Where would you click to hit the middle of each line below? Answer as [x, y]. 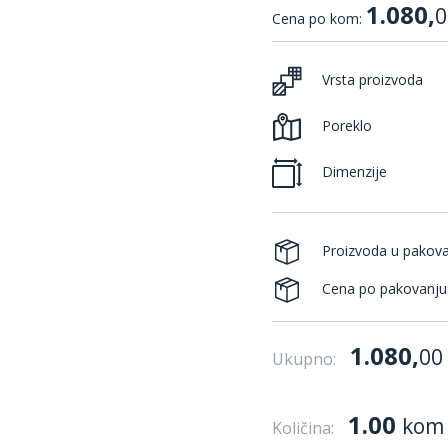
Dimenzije [352, 171]
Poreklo [345, 125]
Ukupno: [304, 359]
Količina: [303, 428]
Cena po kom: [319, 18]
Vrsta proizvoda [370, 79]
